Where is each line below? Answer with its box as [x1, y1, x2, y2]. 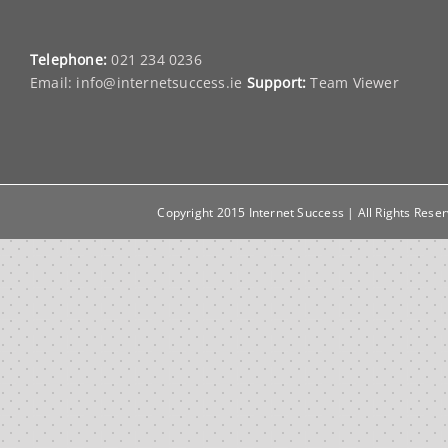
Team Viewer [310, 73, 399, 93]
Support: [246, 73, 307, 93]
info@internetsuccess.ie [76, 73, 243, 93]
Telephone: [30, 50, 108, 70]
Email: [30, 73, 77, 93]
